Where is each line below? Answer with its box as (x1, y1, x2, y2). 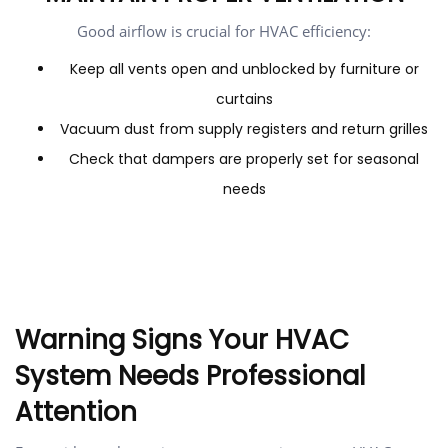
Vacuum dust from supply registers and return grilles (60, 119, 428, 140)
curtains (215, 89, 273, 110)
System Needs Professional (15, 358, 365, 395)
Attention (15, 394, 137, 431)
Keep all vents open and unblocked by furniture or (69, 59, 419, 80)
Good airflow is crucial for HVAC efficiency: (77, 21, 371, 42)
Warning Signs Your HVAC (15, 322, 349, 359)
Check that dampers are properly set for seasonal (69, 149, 419, 170)
